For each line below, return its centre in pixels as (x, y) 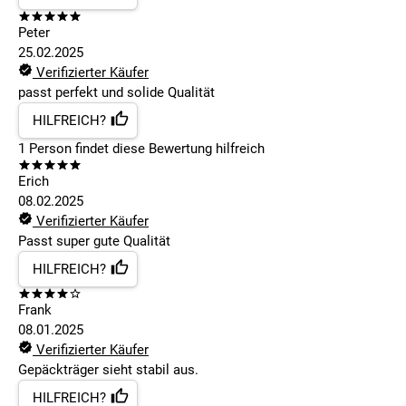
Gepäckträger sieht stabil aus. (108, 370)
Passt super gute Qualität (94, 242)
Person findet (67, 149)
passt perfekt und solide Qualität (116, 93)
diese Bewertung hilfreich (187, 149)
